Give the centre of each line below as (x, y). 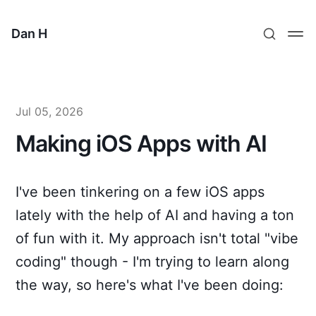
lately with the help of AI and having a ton (155, 215)
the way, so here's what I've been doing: (150, 285)
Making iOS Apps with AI (141, 144)
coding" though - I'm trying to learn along (153, 262)
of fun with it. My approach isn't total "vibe (157, 238)
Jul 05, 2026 (50, 111)
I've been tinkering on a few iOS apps (140, 192)
